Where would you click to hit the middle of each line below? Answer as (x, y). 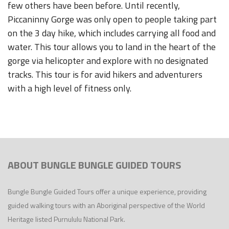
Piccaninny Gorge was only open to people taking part (112, 19)
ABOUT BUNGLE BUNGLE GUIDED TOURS (94, 165)
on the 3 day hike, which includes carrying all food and (112, 33)
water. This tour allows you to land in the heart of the (112, 47)
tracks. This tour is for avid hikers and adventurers (105, 74)
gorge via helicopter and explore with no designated (108, 61)
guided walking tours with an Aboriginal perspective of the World (106, 205)
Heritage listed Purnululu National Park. (66, 219)
